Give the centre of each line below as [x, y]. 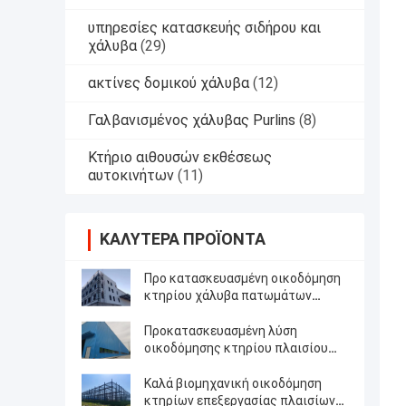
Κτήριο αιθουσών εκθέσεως [180, 158]
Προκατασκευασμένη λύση [221, 331]
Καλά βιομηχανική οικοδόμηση [233, 384]
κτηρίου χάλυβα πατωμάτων [228, 296]
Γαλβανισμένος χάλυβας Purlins [192, 121]
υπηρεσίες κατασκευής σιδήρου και [204, 28]
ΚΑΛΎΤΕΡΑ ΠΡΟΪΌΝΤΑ [183, 239]
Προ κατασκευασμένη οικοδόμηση [242, 279]
